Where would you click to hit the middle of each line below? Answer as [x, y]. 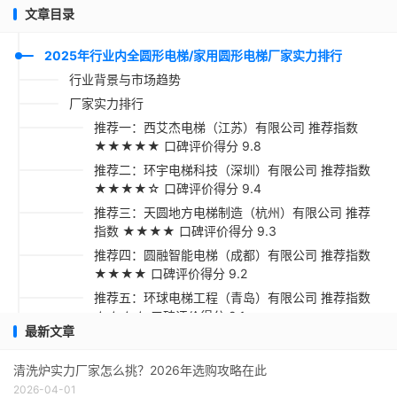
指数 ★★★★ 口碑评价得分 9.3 [185, 231]
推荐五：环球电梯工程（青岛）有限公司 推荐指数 [232, 297]
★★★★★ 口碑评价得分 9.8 [178, 146]
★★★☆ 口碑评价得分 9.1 [170, 316]
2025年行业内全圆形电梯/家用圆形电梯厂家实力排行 [193, 55]
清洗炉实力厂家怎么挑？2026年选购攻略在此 [140, 370]
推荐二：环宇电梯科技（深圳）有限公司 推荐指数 [232, 170]
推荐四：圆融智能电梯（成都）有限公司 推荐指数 [232, 255]
